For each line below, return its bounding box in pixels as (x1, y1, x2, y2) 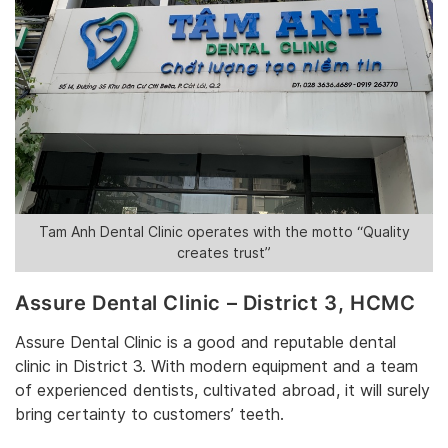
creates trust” (177, 244, 271, 261)
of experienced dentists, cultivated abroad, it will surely (15, 381, 430, 401)
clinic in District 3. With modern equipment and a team (15, 357, 418, 377)
